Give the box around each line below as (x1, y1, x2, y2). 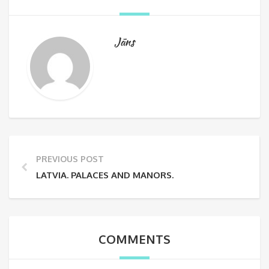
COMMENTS (98, 231, 171, 247)
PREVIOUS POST (36, 154, 104, 164)
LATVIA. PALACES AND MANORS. (36, 169, 174, 181)
